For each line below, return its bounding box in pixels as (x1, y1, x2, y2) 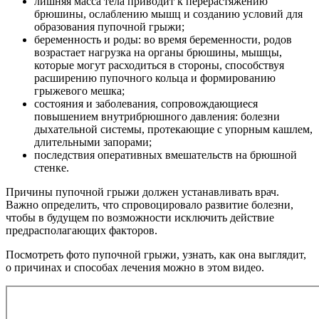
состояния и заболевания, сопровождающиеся (34, 98, 258, 110)
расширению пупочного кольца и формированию (34, 72, 276, 85)
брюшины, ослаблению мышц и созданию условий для (34, 8, 303, 21)
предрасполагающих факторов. (6, 224, 157, 237)
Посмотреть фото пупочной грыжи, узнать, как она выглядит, (6, 249, 306, 261)
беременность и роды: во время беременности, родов (34, 33, 292, 46)
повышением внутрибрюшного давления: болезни (34, 110, 280, 123)
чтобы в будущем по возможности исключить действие (6, 211, 274, 224)
